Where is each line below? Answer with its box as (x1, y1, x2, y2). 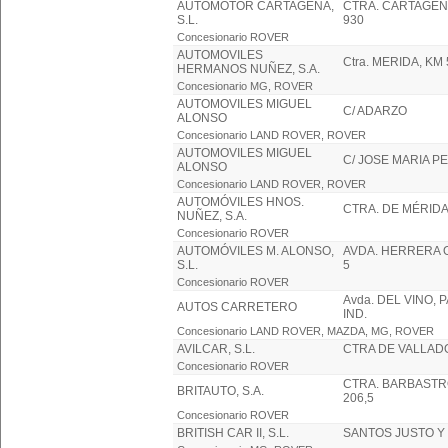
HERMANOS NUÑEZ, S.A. (177, 62, 320, 76)
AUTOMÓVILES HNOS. (177, 195, 304, 209)
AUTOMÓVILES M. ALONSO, (177, 244, 334, 258)
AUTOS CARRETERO (177, 300, 297, 314)
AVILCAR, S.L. (177, 342, 255, 356)
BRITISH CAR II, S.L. (177, 426, 289, 440)
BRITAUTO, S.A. (177, 384, 264, 398)
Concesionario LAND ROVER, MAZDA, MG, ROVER (177, 325, 434, 337)
